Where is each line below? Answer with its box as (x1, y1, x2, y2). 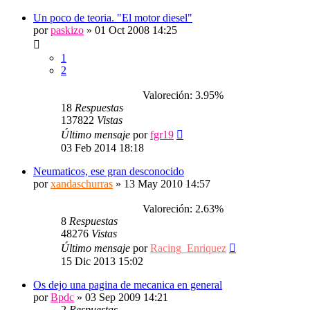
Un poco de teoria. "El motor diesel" (33, 12, 192, 24)
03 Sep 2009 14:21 (85, 291, 168, 303)
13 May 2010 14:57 (124, 178, 210, 190)
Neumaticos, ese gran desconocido (33, 165, 184, 177)
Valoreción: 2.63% (137, 203, 224, 215)
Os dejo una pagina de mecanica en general (33, 279, 222, 291)
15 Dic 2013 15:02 (61, 255, 143, 267)
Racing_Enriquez (150, 242, 226, 254)
